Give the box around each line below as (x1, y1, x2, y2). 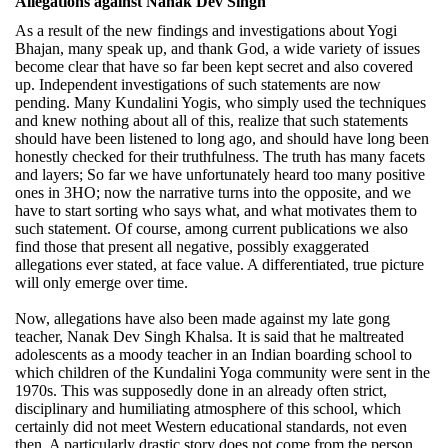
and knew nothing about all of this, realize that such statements (15, 112, 408, 130)
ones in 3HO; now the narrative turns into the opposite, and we (15, 184, 411, 202)
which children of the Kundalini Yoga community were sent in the (15, 364, 430, 382)
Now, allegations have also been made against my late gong (15, 310, 390, 328)
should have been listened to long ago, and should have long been (15, 130, 429, 148)
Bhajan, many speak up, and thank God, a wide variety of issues (15, 40, 420, 58)
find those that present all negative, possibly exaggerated (15, 238, 369, 256)
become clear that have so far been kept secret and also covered (15, 58, 413, 76)
